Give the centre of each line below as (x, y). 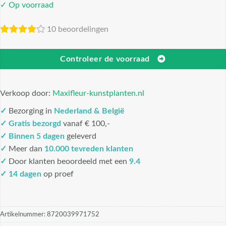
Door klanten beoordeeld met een (68, 162)
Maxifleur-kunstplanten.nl (98, 94)
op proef (58, 174)
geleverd (80, 136)
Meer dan (25, 149)
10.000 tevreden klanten (89, 149)
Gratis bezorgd (36, 124)
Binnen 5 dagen (37, 136)
